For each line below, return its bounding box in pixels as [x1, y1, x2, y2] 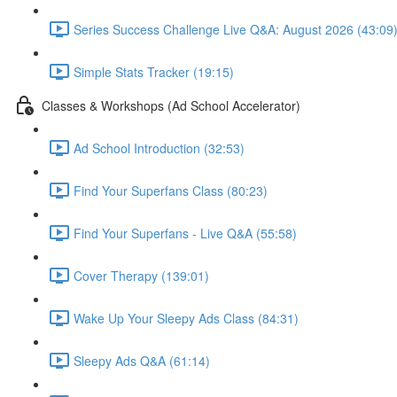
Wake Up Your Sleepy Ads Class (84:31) [74, 308, 299, 327]
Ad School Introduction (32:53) [74, 138, 245, 157]
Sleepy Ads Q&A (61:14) [74, 351, 210, 370]
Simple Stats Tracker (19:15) [74, 62, 234, 81]
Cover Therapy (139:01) [74, 266, 209, 284]
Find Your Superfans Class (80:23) [74, 181, 268, 199]
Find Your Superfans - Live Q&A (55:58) [74, 223, 297, 242]
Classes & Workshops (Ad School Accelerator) [42, 96, 300, 114]
